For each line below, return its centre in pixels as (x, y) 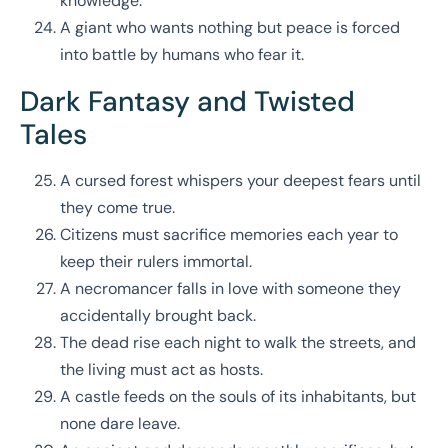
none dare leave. (120, 424)
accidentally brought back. (158, 316)
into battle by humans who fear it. (182, 55)
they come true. (117, 208)
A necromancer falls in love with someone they (230, 289)
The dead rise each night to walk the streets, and (238, 343)
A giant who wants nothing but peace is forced (230, 28)
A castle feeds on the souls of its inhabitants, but (238, 397)
